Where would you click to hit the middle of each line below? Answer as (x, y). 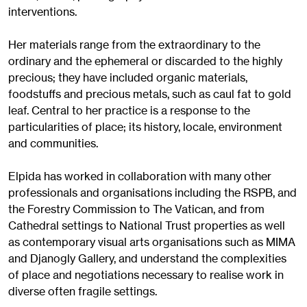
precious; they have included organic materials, (128, 78)
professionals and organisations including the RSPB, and (152, 193)
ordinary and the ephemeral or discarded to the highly (145, 61)
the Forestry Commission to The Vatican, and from (136, 209)
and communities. (53, 144)
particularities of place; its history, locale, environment (145, 127)
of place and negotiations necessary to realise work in (146, 275)
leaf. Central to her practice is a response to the (129, 111)
